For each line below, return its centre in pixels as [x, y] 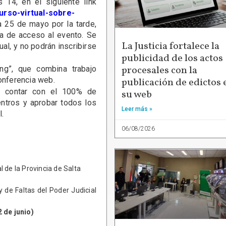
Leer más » [137, 109]
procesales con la [159, 70]
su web [137, 95]
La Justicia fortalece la [171, 46]
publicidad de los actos [172, 58]
